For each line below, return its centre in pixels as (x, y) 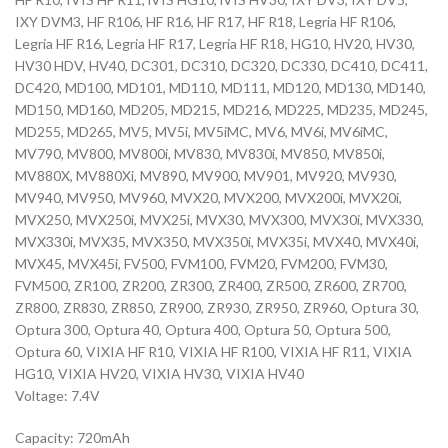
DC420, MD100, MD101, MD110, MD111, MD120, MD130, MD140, (220, 88)
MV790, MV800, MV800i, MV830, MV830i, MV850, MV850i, (200, 154)
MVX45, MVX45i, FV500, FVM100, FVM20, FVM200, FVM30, (201, 264)
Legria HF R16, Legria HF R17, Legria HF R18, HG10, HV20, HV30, (215, 44)
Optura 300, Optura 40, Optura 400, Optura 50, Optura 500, (203, 330)
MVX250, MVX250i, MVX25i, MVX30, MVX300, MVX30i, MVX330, (219, 220)
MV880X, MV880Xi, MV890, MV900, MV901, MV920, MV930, (206, 176)
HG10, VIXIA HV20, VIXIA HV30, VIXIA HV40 (159, 374)
